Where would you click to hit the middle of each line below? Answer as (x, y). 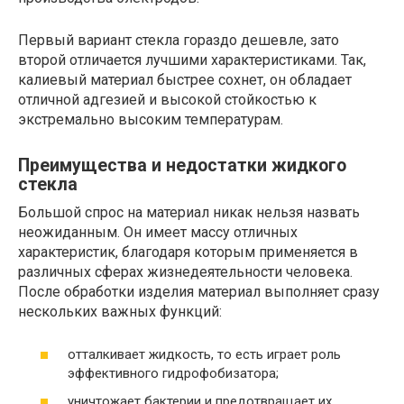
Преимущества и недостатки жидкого (182, 166)
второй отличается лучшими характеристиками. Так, (192, 60)
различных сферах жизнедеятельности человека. (185, 272)
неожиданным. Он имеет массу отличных (158, 232)
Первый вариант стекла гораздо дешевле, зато (179, 40)
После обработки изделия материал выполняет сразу (199, 292)
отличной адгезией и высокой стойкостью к (167, 100)
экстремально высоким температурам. (151, 119)
